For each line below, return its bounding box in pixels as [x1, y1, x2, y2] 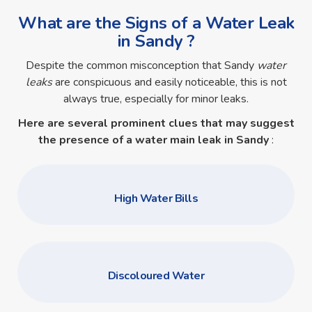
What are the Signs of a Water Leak [17, 11, 295, 34]
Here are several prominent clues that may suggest [17, 115, 295, 131]
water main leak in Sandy [135, 132, 272, 148]
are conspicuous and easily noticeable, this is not [54, 75, 287, 91]
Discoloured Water [107, 268, 205, 284]
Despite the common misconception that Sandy [26, 58, 257, 74]
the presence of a [38, 132, 132, 148]
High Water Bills [114, 190, 198, 206]
